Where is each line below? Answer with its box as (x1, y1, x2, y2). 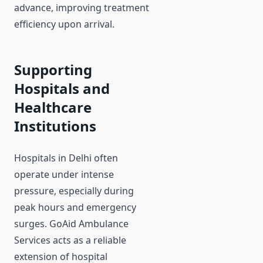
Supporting (14, 60, 92, 80)
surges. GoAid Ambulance (14, 217, 129, 231)
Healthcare (14, 97, 92, 117)
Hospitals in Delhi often (14, 151, 118, 165)
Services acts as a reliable (14, 234, 126, 247)
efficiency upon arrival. (14, 18, 114, 31)
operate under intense (14, 168, 114, 181)
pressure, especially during (14, 184, 134, 198)
